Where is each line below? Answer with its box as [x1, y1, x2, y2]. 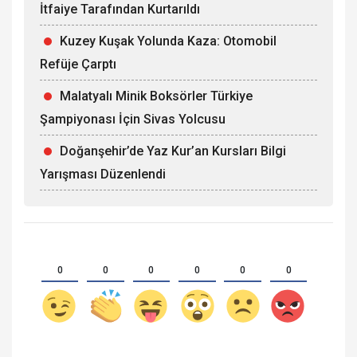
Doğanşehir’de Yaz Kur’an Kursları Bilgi [60, 143, 286, 159]
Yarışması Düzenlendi [40, 166, 166, 182]
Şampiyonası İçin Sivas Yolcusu [40, 111, 226, 127]
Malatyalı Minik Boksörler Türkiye [60, 88, 253, 104]
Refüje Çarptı [40, 56, 116, 72]
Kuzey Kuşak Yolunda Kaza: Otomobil [60, 33, 277, 49]
